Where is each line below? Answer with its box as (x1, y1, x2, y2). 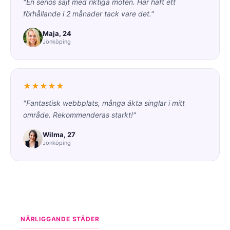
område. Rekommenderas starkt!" (23, 110, 136, 119)
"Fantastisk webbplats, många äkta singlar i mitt (23, 98, 185, 107)
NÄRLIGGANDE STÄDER (21, 215, 100, 223)
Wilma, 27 (43, 130, 75, 139)
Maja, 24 (43, 29, 71, 38)
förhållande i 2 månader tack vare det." (23, 9, 154, 18)
